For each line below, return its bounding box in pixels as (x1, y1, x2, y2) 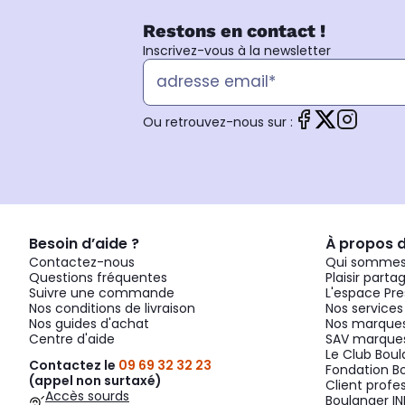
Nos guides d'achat (29, 314, 149, 333)
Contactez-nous (29, 252, 135, 271)
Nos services (325, 298, 403, 317)
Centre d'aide (29, 329, 115, 348)
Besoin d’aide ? (29, 232, 139, 254)
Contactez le (29, 355, 116, 374)
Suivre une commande (29, 283, 174, 302)
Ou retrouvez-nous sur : (143, 112, 293, 131)
